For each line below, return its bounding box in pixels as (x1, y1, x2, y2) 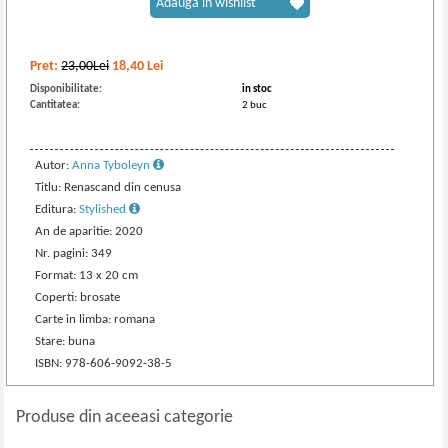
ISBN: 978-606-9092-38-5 (35, 357, 173, 370)
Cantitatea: (30, 100, 81, 111)
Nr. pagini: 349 (35, 247, 113, 260)
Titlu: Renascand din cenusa (35, 181, 182, 194)
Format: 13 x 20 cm (35, 269, 139, 282)
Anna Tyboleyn (72, 159, 154, 172)
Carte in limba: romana (35, 313, 156, 326)
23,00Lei (61, 59, 110, 74)
